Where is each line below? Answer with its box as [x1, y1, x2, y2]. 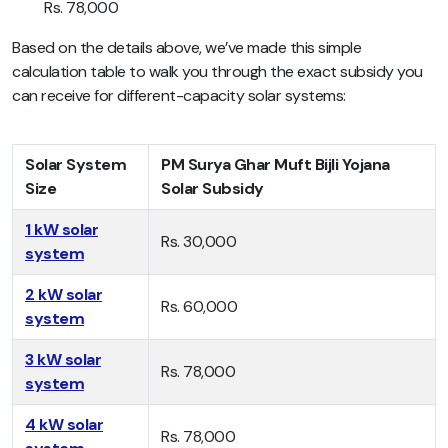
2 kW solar [25, 284, 102, 306]
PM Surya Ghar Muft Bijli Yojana [161, 154, 390, 176]
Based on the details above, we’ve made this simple [12, 37, 361, 59]
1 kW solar [25, 219, 98, 241]
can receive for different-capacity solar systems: [12, 85, 346, 107]
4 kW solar [25, 414, 103, 436]
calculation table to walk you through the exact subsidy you [12, 61, 423, 83]
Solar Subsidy [161, 178, 264, 200]
